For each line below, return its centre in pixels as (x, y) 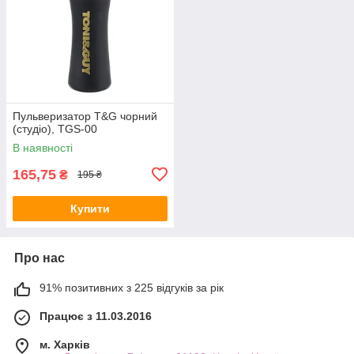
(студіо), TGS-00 (55, 128)
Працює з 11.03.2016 (96, 316)
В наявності (43, 147)
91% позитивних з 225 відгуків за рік (132, 287)
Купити (90, 208)
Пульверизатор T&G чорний (85, 116)
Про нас (40, 258)
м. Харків (65, 344)
